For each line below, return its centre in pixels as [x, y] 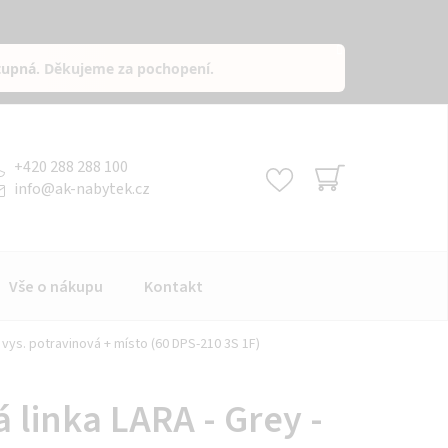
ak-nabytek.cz [102, 188]
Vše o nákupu [56, 286]
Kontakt [173, 286]
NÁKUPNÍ [355, 201]
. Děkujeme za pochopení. [125, 68]
